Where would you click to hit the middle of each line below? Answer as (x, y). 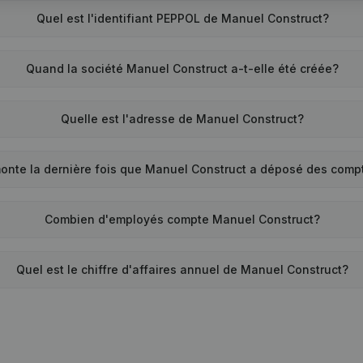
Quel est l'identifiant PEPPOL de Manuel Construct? (182, 18)
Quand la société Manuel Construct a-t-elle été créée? (183, 68)
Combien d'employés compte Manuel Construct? (183, 219)
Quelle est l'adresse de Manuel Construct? (183, 119)
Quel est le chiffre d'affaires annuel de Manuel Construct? (183, 269)
